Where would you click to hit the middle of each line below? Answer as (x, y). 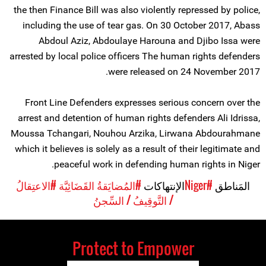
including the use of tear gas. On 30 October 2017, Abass (141, 25)
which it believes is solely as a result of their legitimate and (137, 149)
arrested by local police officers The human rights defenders (135, 56)
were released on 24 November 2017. (184, 72)
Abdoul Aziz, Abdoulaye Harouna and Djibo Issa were (149, 41)
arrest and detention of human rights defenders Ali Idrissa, (139, 118)
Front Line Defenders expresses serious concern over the (142, 102)
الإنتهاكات (163, 185)
